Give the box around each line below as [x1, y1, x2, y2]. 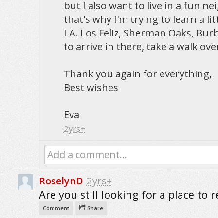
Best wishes [63, 81, 118, 94]
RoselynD [38, 174, 83, 187]
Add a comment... [47, 148, 127, 161]
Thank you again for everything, [63, 67, 212, 80]
